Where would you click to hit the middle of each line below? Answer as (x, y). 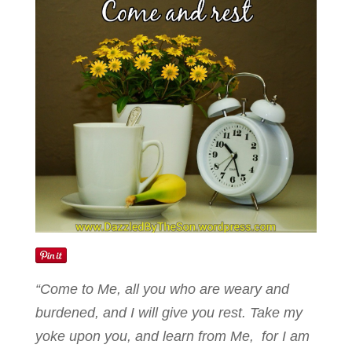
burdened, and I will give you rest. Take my (169, 313)
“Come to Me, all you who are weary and (162, 290)
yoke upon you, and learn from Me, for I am (172, 337)
